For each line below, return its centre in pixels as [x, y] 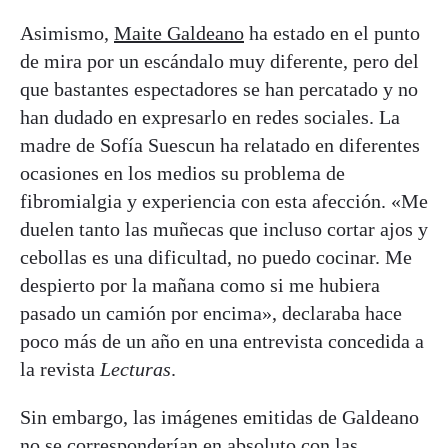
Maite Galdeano [179, 32]
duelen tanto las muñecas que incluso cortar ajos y [224, 228]
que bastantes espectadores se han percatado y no [219, 88]
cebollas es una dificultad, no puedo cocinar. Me [216, 256]
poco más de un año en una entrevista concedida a [222, 340]
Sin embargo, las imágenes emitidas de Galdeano [219, 416]
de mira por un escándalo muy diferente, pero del [219, 60]
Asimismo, [67, 32]
